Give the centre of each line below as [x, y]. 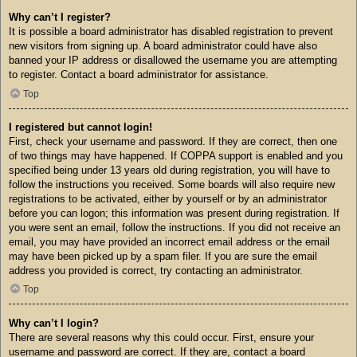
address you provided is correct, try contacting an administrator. [156, 270]
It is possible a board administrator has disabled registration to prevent [171, 32]
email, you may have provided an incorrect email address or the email [169, 241]
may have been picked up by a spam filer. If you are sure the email [163, 256]
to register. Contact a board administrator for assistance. [139, 75]
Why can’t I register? [60, 18]
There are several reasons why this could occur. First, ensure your [161, 337]
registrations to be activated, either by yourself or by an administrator [168, 198]
